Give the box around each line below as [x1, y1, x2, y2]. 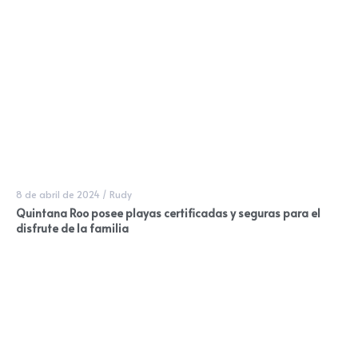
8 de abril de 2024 [16, 188, 100, 201]
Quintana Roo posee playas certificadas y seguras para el [16, 205, 320, 221]
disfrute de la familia [16, 221, 129, 237]
